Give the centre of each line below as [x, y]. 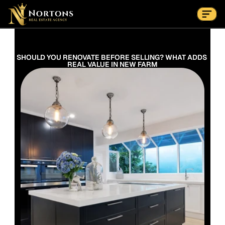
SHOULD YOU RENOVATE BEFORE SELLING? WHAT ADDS [112, 57]
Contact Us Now [109, 32]
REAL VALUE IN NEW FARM [113, 64]
